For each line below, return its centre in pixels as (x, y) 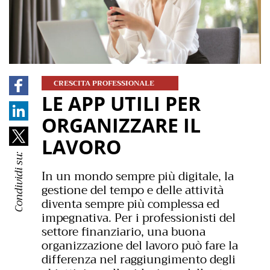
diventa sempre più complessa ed (130, 204)
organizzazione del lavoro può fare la (140, 246)
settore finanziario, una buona (124, 232)
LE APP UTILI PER (121, 104)
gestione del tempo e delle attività (133, 190)
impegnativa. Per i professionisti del (139, 218)
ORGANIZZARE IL (121, 125)
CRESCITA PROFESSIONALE (104, 83)
